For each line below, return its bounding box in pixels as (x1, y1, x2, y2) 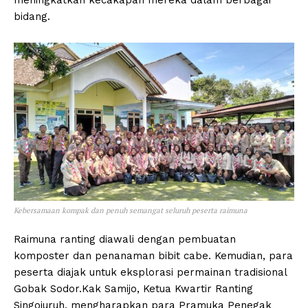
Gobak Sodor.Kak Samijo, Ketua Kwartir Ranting (14, 282, 253, 295)
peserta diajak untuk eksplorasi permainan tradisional (14, 265, 287, 278)
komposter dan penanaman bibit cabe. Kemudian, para (14, 249, 293, 262)
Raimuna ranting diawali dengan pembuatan (14, 232, 236, 245)
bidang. (14, 10, 50, 23)
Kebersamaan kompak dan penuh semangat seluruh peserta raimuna (14, 205, 247, 215)
